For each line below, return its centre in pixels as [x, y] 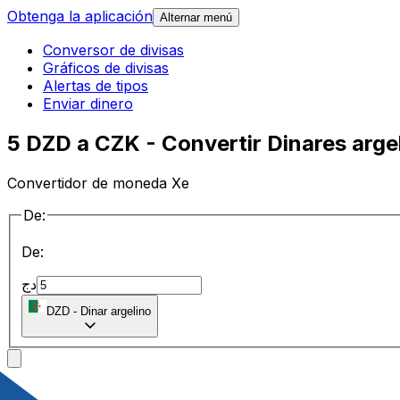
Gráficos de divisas [106, 68]
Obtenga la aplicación [80, 17]
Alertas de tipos [96, 86]
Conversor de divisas [113, 50]
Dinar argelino [116, 312]
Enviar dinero [88, 104]
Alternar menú [196, 18]
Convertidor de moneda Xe [98, 183]
